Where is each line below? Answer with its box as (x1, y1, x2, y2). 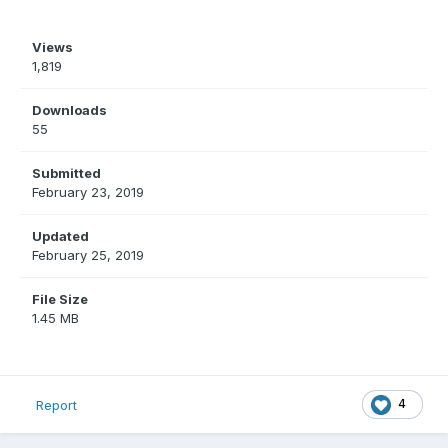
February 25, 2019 (32, 247, 144, 264)
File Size (32, 291, 88, 308)
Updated (32, 228, 89, 245)
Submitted (32, 165, 101, 182)
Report (36, 396, 77, 413)
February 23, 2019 (32, 184, 144, 201)
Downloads (32, 102, 107, 119)
